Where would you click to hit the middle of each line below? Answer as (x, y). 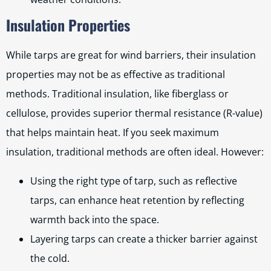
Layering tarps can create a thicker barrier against (144, 239)
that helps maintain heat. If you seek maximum (113, 132)
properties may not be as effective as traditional (116, 74)
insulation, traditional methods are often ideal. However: (135, 152)
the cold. (50, 258)
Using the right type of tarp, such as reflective (134, 181)
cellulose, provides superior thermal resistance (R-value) (134, 113)
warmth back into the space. (95, 220)
